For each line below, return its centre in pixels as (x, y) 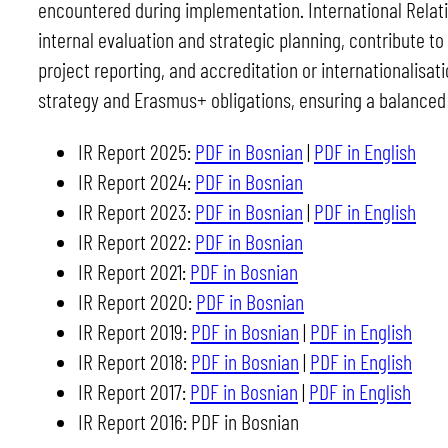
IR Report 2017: (134, 391)
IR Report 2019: (134, 331)
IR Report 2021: (134, 271)
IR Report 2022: (136, 241)
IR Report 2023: (136, 211)
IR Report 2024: (136, 181)
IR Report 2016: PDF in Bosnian (188, 421)
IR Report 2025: (136, 151)
